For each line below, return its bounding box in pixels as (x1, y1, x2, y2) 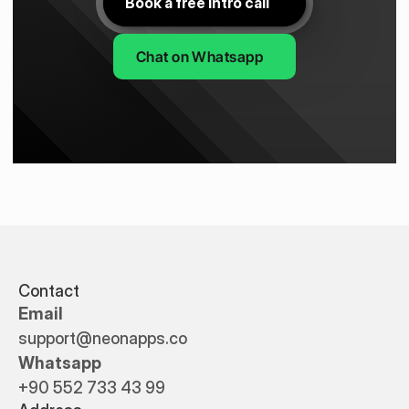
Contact (18, 281, 79, 300)
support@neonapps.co (18, 329, 187, 348)
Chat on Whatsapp (135, 47, 264, 66)
